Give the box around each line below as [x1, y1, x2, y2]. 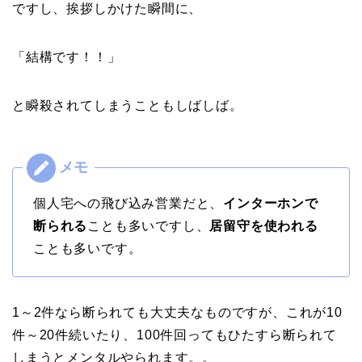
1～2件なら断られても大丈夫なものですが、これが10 [12, 305, 343, 320]
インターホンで [223, 196, 318, 211]
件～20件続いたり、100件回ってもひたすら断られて [12, 328, 337, 343]
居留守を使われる [209, 219, 318, 234]
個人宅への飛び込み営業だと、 [33, 196, 224, 211]
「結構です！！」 [12, 50, 121, 65]
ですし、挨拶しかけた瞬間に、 [12, 2, 203, 16]
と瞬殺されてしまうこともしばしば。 [12, 99, 243, 113]
